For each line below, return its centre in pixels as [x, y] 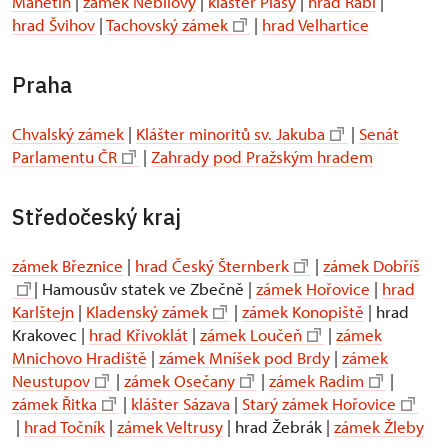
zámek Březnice [67, 266]
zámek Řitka [54, 404]
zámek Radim [316, 381]
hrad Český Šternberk [212, 266]
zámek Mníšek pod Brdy [244, 358]
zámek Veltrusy [170, 427]
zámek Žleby [379, 427]
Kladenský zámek [147, 312]
